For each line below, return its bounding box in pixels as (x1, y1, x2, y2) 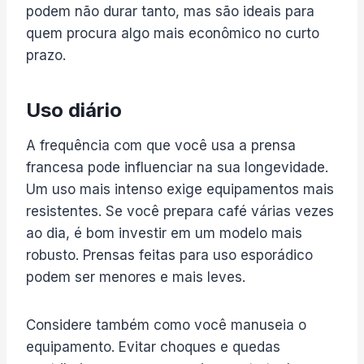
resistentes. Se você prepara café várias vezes (26, 202, 334, 219)
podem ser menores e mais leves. (26, 268, 245, 285)
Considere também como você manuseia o (26, 316, 306, 333)
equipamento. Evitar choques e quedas (26, 338, 280, 355)
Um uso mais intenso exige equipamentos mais (26, 180, 334, 197)
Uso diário (26, 97, 122, 122)
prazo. (26, 46, 66, 63)
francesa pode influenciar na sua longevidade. (26, 158, 328, 175)
